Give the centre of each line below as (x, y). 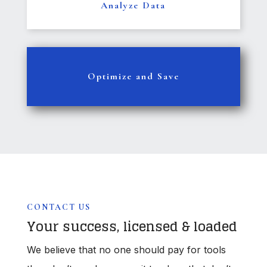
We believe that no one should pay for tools (126, 250)
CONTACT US (58, 207)
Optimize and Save (133, 77)
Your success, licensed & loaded (132, 227)
